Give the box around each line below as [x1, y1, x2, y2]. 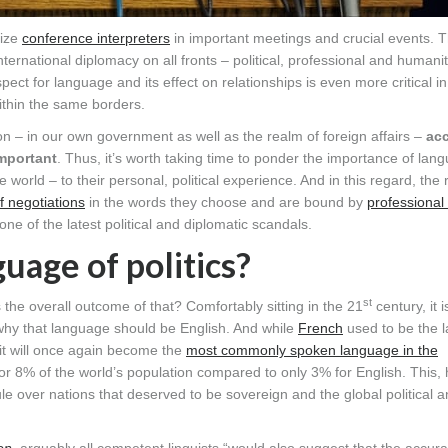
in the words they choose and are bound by [85, 194, 367, 211]
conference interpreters [22, 30, 170, 47]
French [298, 320, 343, 337]
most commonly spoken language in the [186, 342, 438, 359]
